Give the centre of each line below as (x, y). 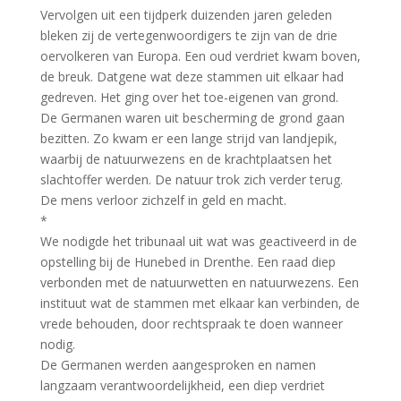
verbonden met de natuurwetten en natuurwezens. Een (199, 282)
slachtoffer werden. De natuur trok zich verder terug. (191, 179)
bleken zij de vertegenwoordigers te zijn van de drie (188, 35)
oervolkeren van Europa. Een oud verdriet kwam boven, (200, 55)
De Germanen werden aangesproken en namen (178, 364)
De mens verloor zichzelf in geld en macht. (163, 200)
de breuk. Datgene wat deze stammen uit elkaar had (192, 76)
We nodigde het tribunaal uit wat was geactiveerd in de (198, 241)
